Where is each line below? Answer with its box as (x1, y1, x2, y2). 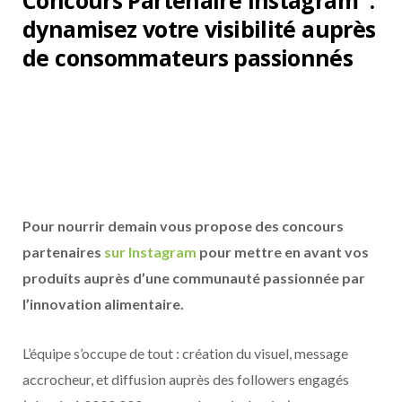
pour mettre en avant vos (197, 243, 369, 261)
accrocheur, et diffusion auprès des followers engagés (22, 371, 349, 389)
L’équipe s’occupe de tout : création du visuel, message (22, 345, 348, 363)
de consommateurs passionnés (22, 42, 354, 74)
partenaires (22, 243, 104, 261)
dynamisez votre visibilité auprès (22, 13, 376, 45)
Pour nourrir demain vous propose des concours (22, 217, 344, 235)
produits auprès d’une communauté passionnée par (22, 269, 365, 287)
